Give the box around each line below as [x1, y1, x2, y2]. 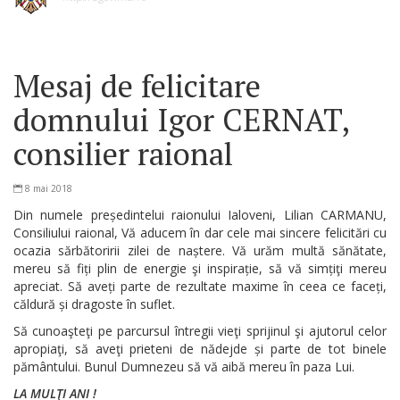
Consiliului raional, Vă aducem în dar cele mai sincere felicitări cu [13, 223, 387, 241]
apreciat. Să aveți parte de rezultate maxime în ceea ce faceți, [13, 277, 387, 295]
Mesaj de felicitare [13, 64, 261, 106]
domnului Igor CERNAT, [13, 98, 349, 140]
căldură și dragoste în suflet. [13, 295, 175, 312]
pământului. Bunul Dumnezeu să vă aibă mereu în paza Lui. [13, 357, 354, 375]
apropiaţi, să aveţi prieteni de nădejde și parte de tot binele [13, 339, 387, 357]
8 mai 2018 [25, 181, 72, 195]
